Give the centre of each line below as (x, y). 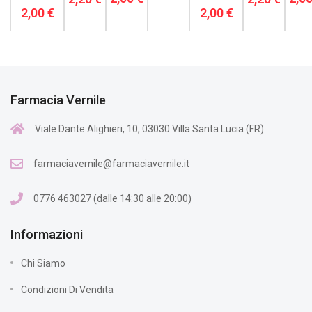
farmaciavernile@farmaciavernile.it (111, 163)
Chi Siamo (43, 263)
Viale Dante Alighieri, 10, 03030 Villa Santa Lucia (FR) (149, 128)
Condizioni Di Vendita (67, 289)
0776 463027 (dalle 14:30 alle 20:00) (112, 198)
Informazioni (47, 234)
